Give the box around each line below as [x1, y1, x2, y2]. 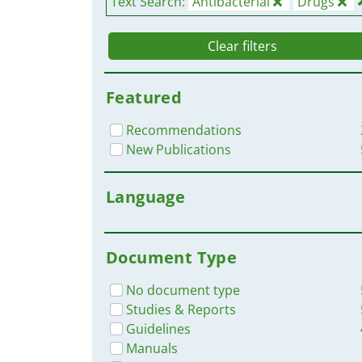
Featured [106, 86, 183, 108]
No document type [126, 280, 240, 299]
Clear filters [207, 36, 277, 55]
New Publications [126, 140, 231, 158]
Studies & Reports [126, 300, 236, 318]
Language [106, 185, 186, 208]
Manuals [126, 339, 178, 357]
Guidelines [126, 319, 191, 338]
